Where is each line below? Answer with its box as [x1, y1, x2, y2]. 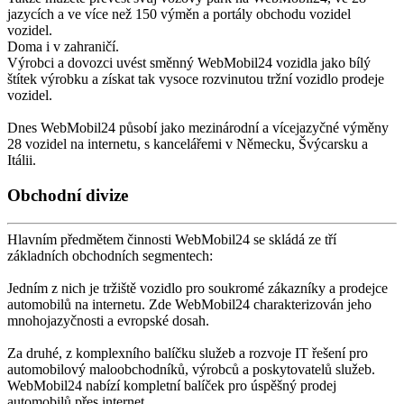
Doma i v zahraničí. [7, 39, 119, 55]
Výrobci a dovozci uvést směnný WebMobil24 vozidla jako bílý [7, 55, 371, 71]
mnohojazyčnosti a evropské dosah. [7, 312, 209, 328]
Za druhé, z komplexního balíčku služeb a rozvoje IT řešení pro [7, 344, 368, 361]
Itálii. [7, 152, 36, 169]
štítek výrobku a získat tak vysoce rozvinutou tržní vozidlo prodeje [7, 71, 384, 87]
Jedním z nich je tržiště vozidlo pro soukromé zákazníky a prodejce [7, 280, 388, 296]
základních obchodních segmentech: [7, 247, 213, 263]
